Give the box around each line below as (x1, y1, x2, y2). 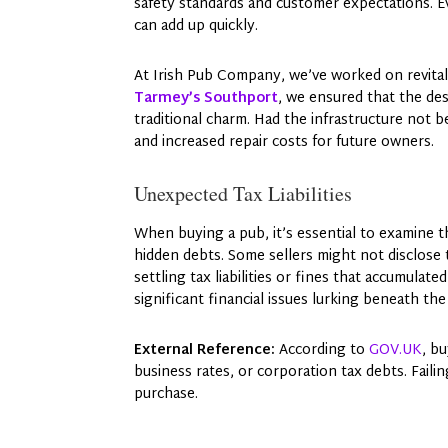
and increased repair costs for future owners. (134, 130, 435, 156)
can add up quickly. (134, 14, 259, 40)
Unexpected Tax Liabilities (134, 179, 353, 207)
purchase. (134, 381, 199, 407)
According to (275, 337, 366, 363)
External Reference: (134, 337, 276, 363)
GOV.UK (369, 337, 423, 363)
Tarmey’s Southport (134, 86, 279, 112)
